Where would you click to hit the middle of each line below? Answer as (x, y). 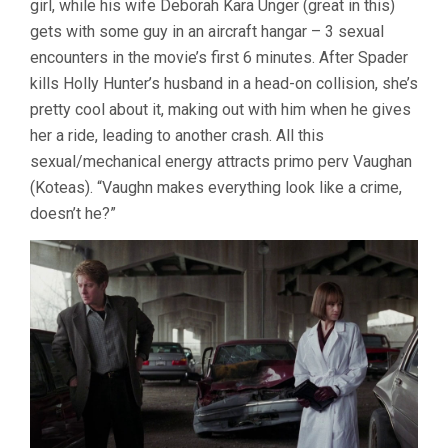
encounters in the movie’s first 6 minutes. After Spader (219, 58)
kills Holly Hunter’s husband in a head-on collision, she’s (224, 84)
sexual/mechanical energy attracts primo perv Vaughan (221, 162)
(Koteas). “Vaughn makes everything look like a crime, (216, 188)
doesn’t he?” (73, 214)
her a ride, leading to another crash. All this (177, 136)
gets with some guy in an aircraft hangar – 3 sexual (207, 32)
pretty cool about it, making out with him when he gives (220, 110)
